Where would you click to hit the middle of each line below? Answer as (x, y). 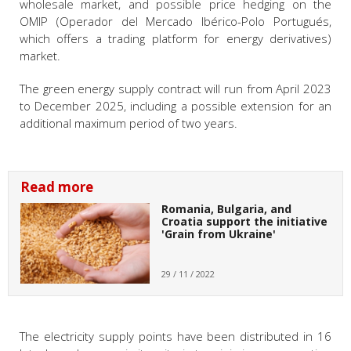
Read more (57, 187)
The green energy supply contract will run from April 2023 (175, 89)
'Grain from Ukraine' (218, 234)
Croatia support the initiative (244, 222)
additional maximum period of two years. (128, 123)
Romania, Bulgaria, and (226, 209)
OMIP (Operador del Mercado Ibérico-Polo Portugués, (175, 22)
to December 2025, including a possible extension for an (175, 106)
